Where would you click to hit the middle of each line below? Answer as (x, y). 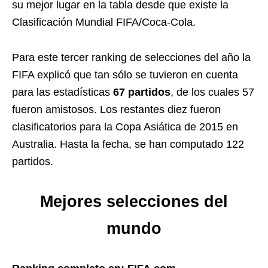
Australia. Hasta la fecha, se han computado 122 (128, 144)
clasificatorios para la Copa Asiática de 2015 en (125, 127)
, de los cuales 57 (212, 92)
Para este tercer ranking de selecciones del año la (131, 57)
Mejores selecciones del (134, 202)
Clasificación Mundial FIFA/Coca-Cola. (104, 22)
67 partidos (142, 92)
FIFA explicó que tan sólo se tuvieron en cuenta (125, 75)
